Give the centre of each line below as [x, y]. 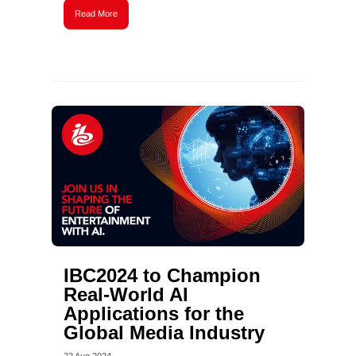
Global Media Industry [164, 333]
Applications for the [153, 313]
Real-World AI [126, 294]
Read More [96, 14]
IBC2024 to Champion [162, 275]
